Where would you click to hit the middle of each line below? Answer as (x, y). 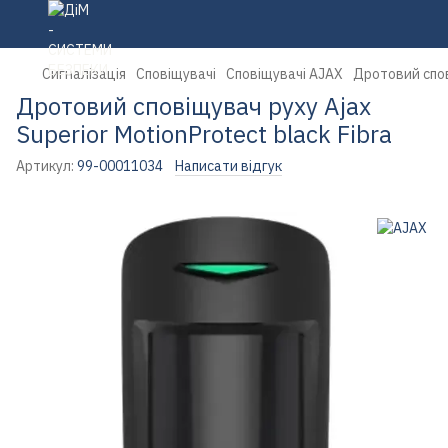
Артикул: (45, 166)
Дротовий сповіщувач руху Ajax (193, 106)
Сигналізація (84, 74)
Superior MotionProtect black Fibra (204, 134)
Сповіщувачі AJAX (284, 74)
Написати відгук (228, 166)
